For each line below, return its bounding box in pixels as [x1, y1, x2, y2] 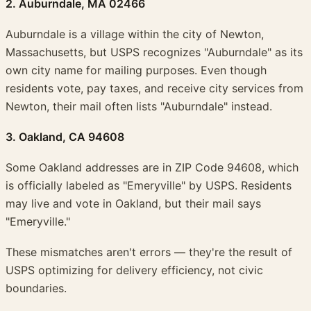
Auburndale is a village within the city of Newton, [6, 27, 264, 42]
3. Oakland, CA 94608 [6, 130, 124, 144]
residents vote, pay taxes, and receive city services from [6, 81, 303, 96]
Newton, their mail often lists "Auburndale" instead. [6, 99, 272, 114]
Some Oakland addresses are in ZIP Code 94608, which [6, 160, 299, 175]
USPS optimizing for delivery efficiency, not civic [6, 263, 263, 278]
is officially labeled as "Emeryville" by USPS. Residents [6, 178, 292, 193]
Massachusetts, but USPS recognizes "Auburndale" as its [6, 45, 303, 60]
